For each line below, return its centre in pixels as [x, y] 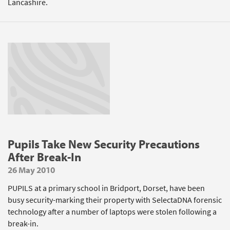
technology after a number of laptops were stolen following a [112, 212]
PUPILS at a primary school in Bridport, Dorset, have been [106, 188]
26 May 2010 [31, 170]
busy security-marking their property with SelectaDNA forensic [115, 200]
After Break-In [44, 157]
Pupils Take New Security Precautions [104, 144]
